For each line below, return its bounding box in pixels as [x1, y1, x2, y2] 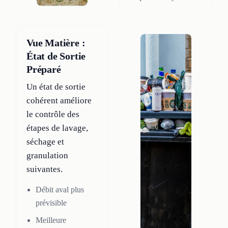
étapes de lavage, [26, 123, 88, 133]
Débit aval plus [36, 185, 84, 194]
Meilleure [36, 216, 66, 225]
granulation [26, 151, 68, 161]
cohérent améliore [26, 96, 92, 106]
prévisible [36, 198, 67, 208]
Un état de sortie [26, 82, 85, 92]
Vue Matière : [26, 37, 85, 49]
